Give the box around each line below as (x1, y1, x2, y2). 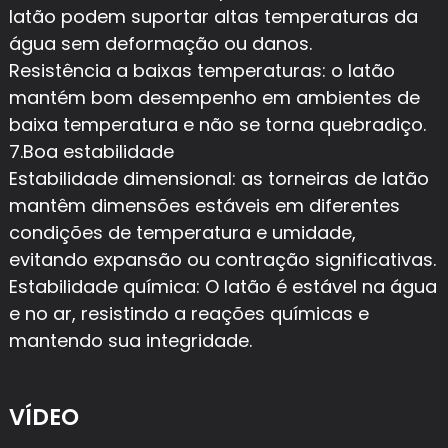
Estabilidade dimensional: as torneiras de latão (8, 165, 429, 191)
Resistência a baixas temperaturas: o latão (8, 57, 395, 83)
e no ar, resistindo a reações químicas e (8, 300, 369, 326)
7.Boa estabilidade (8, 138, 174, 164)
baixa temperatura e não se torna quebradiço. (8, 111, 426, 137)
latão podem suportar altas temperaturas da (8, 3, 418, 29)
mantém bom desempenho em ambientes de (8, 84, 420, 110)
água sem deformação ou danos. (8, 30, 312, 56)
